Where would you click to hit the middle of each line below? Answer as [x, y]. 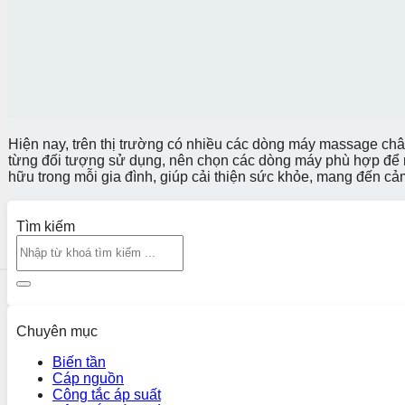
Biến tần [79, 362]
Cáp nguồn [88, 378]
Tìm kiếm [46, 226]
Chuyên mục [57, 331]
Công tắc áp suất [107, 394]
